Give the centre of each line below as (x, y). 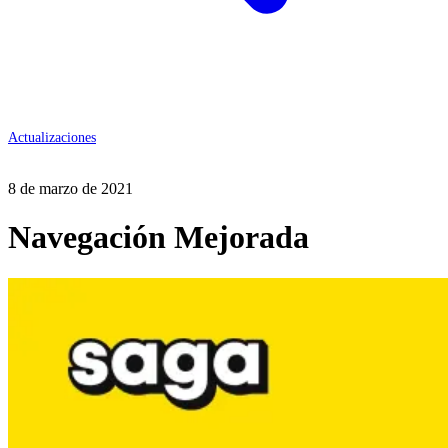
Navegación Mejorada (158, 237)
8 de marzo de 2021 (70, 188)
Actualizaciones (52, 137)
